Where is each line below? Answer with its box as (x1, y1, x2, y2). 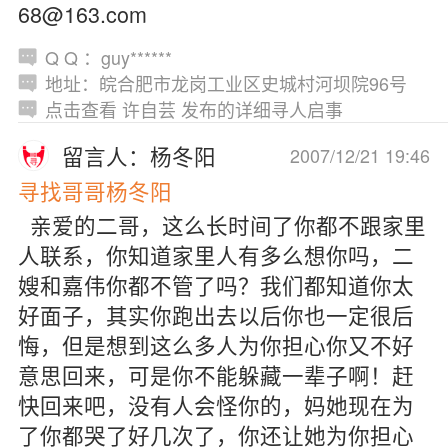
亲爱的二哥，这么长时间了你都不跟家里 (17, 209, 426, 241)
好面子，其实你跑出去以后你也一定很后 (17, 299, 414, 331)
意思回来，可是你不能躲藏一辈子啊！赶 (17, 359, 414, 391)
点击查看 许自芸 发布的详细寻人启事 (44, 95, 343, 122)
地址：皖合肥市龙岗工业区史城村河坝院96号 (44, 69, 407, 96)
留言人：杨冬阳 (62, 140, 217, 172)
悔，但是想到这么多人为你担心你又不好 (17, 329, 414, 361)
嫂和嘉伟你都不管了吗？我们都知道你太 (17, 269, 414, 301)
